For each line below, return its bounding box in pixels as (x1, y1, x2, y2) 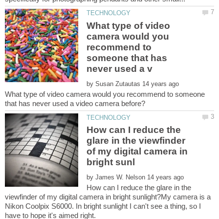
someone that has (87, 52, 168, 63)
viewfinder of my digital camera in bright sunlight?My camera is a (5, 193, 211, 201)
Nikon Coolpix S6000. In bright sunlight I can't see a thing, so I (5, 202, 201, 211)
